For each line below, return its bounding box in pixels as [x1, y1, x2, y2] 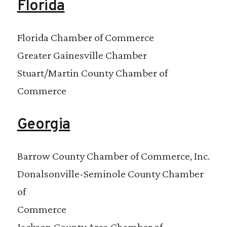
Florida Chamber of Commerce [17, 31, 154, 44]
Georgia [17, 116, 70, 135]
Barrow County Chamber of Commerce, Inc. [17, 149, 210, 163]
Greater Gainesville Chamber [17, 49, 147, 62]
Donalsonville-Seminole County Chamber [17, 167, 204, 180]
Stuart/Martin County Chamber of [17, 66, 168, 80]
